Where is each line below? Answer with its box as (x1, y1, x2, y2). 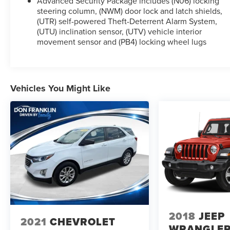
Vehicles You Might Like (10, 82, 110, 95)
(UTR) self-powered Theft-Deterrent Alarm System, (37, 15, 218, 27)
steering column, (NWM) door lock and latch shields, (37, 5, 223, 16)
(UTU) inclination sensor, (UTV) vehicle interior (37, 25, 202, 37)
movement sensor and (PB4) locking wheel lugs (37, 35, 207, 47)
